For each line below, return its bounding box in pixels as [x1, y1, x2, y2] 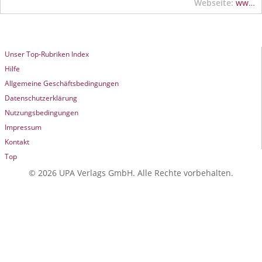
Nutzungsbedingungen [5, 108, 78, 118]
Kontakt [5, 137, 29, 147]
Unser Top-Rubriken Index [5, 49, 89, 59]
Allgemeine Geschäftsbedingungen [5, 78, 119, 88]
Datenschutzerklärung [5, 93, 77, 103]
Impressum [5, 122, 42, 132]
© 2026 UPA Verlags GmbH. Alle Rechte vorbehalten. [29, 167, 233, 178]
